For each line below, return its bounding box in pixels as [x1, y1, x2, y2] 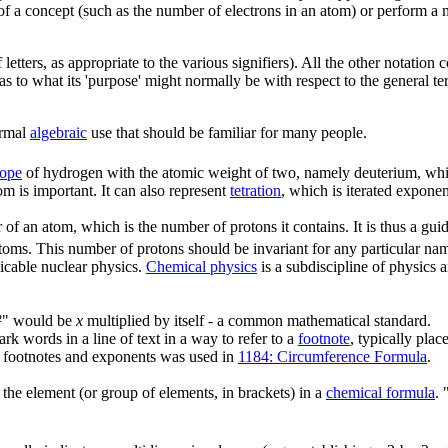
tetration [230, 182, 281, 200]
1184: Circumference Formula [238, 348, 427, 366]
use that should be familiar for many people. [87, 123, 367, 141]
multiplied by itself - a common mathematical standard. [83, 312, 431, 330]
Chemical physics [146, 258, 257, 276]
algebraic [30, 123, 87, 141]
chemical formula [326, 384, 435, 402]
